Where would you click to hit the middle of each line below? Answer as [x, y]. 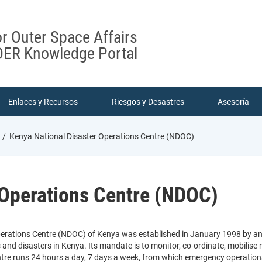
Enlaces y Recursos [43, 102]
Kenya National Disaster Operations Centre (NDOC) [101, 137]
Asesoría [234, 102]
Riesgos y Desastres [148, 102]
